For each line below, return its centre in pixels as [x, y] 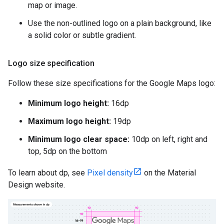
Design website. [36, 184]
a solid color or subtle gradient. [82, 35]
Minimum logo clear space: [79, 139]
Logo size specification [51, 63]
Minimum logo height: [68, 103]
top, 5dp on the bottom [67, 151]
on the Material [169, 172]
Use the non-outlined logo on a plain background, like [120, 23]
